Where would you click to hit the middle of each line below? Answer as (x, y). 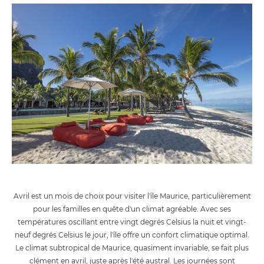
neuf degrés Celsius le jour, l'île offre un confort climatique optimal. (132, 235)
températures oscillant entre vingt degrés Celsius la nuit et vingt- (132, 222)
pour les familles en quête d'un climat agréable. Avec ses (132, 209)
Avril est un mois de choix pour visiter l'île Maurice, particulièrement (132, 196)
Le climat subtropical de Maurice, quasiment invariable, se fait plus (132, 248)
